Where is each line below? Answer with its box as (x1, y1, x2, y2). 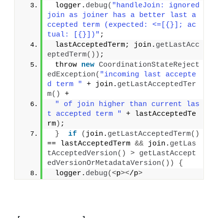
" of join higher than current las (55, 100, 200, 109)
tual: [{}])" (47, 31, 100, 39)
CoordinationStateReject (99, 61, 200, 70)
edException (47, 71, 96, 79)
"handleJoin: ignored (112, 1, 200, 10)
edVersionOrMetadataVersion (47, 159, 162, 168)
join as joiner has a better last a (47, 11, 197, 20)
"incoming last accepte (100, 71, 197, 79)
